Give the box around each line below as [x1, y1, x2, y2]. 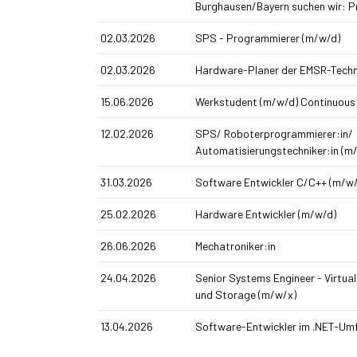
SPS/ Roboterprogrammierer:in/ [194, 127, 353, 141]
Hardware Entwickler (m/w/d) [194, 207, 336, 222]
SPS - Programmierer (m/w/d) [194, 31, 340, 45]
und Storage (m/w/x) [194, 288, 296, 302]
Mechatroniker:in [194, 239, 276, 253]
